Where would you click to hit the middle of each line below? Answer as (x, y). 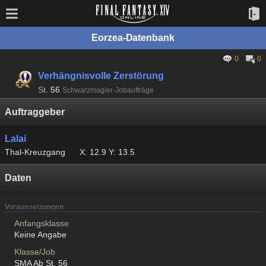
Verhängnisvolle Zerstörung (101, 76)
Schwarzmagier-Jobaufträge (108, 90)
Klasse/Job (39, 252)
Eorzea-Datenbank (133, 38)
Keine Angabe (40, 235)
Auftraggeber (35, 112)
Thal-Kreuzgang (35, 152)
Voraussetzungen (34, 207)
